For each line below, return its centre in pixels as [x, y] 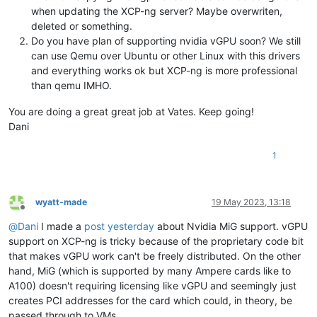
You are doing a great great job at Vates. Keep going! [131, 112]
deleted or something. [82, 26]
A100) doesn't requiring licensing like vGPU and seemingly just [152, 286]
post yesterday [119, 226]
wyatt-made [61, 202]
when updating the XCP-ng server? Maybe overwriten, [157, 11]
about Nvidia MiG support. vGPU [231, 226]
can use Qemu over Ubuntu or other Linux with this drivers [166, 56]
